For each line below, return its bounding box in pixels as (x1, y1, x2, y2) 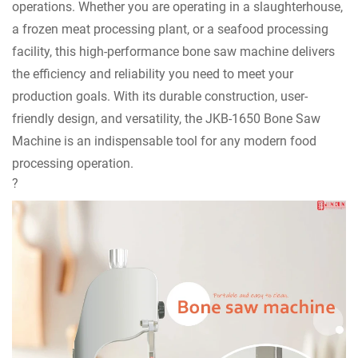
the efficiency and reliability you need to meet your (12, 66, 293, 82)
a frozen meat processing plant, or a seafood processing (12, 21, 328, 37)
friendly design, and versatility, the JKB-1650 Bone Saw (12, 110, 320, 126)
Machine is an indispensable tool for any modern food (12, 133, 316, 149)
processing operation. (12, 155, 133, 171)
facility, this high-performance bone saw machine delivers (12, 43, 335, 59)
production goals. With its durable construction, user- (12, 88, 308, 104)
